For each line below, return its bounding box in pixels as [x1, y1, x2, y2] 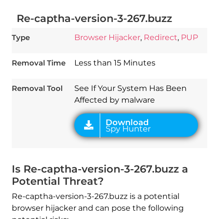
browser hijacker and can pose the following [11, 203, 184, 213]
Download [96, 46, 135, 56]
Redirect [143, 33, 177, 43]
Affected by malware [74, 95, 155, 105]
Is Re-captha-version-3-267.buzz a [11, 163, 188, 175]
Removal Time [11, 58, 66, 68]
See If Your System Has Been [74, 84, 187, 93]
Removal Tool [11, 84, 63, 93]
